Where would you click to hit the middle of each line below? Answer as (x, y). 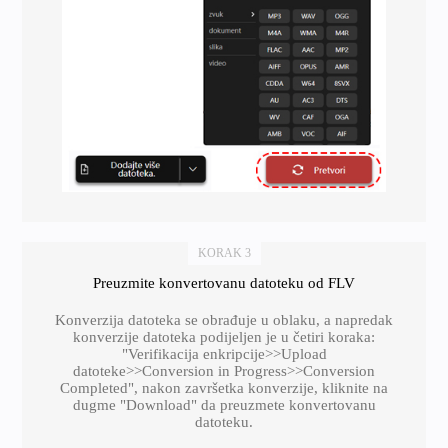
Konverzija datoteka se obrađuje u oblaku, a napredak (224, 319)
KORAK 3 (224, 252)
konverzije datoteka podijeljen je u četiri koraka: (224, 336)
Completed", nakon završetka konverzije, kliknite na (224, 387)
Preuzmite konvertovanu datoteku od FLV (224, 282)
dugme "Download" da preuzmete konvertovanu (224, 404)
